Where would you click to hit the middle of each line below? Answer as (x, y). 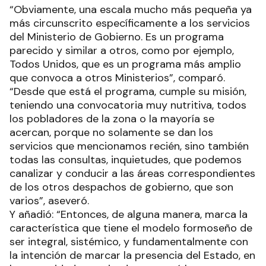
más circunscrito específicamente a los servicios (130, 23)
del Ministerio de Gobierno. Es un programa (117, 37)
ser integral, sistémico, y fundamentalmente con (129, 241)
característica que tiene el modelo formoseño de (131, 228)
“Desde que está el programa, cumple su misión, (128, 91)
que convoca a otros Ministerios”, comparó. (117, 77)
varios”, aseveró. (49, 200)
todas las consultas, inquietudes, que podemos (126, 159)
